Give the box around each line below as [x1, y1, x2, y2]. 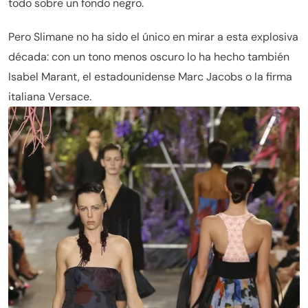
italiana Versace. [8, 89, 91, 104]
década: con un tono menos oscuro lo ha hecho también [8, 49, 289, 64]
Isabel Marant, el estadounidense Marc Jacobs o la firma [8, 69, 292, 84]
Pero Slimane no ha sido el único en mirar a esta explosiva [8, 29, 298, 44]
